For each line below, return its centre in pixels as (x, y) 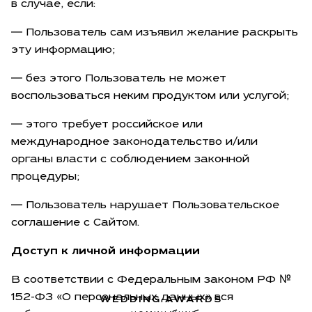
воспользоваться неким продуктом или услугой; (150, 96)
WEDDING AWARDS (161, 299)
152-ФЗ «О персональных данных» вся (122, 298)
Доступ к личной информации (106, 252)
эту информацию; (63, 50)
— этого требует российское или (107, 125)
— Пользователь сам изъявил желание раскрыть (155, 33)
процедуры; (45, 177)
